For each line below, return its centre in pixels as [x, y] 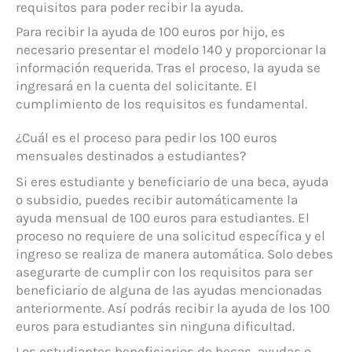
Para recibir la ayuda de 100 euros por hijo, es [150, 32]
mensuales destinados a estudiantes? [131, 156]
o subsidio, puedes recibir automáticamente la [157, 200]
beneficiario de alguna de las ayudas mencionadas [169, 290]
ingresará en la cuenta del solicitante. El [136, 86]
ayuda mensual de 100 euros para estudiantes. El [163, 218]
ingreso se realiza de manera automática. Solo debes [174, 254]
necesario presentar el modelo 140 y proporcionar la [171, 50]
